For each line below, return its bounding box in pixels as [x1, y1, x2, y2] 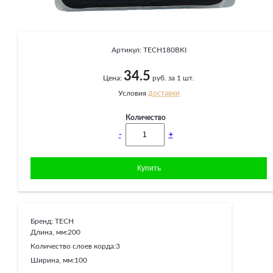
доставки [147, 90, 180, 97]
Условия [118, 90, 148, 97]
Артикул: [111, 46, 143, 54]
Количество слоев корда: [30, 243, 116, 250]
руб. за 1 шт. [151, 74, 194, 82]
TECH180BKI [143, 46, 186, 54]
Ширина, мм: [30, 257, 74, 264]
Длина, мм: [30, 229, 68, 236]
